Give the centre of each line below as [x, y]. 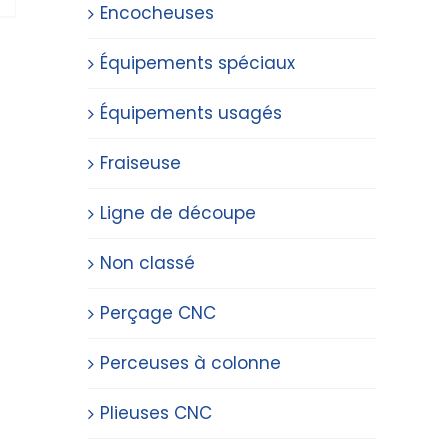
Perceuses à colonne [190, 363]
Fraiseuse [140, 163]
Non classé [147, 263]
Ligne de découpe [178, 213]
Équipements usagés [191, 113]
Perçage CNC [158, 313]
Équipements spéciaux [197, 63]
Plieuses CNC [156, 413]
